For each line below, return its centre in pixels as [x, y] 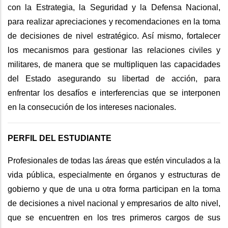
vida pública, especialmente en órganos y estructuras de [114, 175]
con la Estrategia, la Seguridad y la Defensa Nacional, [114, 7]
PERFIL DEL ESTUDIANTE [60, 138]
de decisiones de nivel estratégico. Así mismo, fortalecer [114, 36]
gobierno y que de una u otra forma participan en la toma [114, 189]
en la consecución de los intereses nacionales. [92, 107]
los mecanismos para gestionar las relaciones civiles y [114, 50]
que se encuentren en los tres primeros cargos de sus [114, 217]
